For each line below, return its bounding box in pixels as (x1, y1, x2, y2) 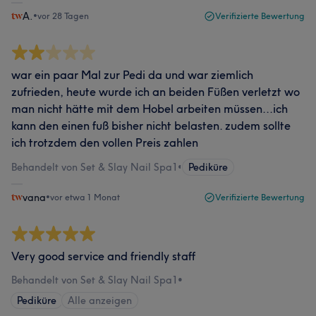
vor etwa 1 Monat (50, 192, 120, 202)
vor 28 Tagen (37, 11, 89, 21)
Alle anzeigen (68, 294, 132, 307)
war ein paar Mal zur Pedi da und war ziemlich (11, 68, 253, 82)
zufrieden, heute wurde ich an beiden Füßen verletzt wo (11, 85, 300, 99)
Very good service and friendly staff (11, 249, 195, 263)
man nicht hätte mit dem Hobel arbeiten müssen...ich (11, 102, 288, 116)
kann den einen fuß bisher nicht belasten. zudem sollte (11, 119, 291, 133)
